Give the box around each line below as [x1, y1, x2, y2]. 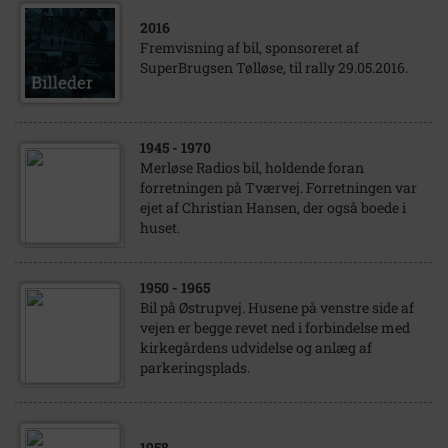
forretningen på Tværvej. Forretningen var [140, 178, 417, 197]
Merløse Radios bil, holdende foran [140, 158, 364, 177]
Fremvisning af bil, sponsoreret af [140, 38, 359, 57]
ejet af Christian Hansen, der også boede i [140, 198, 406, 217]
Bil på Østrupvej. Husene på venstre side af [140, 298, 414, 317]
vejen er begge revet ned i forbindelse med [140, 318, 410, 337]
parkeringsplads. [140, 358, 250, 377]
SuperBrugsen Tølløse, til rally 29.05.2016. [140, 58, 408, 77]
